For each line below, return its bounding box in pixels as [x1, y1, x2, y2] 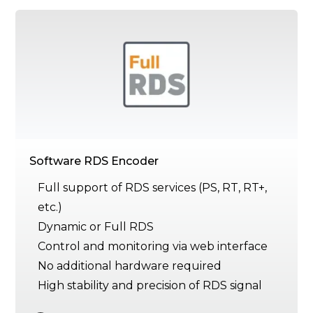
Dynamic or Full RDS [38, 220, 154, 234]
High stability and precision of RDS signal [38, 279, 263, 293]
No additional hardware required [38, 259, 222, 273]
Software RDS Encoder [29, 154, 159, 168]
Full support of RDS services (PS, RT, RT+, [38, 181, 268, 195]
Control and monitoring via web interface [38, 240, 268, 254]
